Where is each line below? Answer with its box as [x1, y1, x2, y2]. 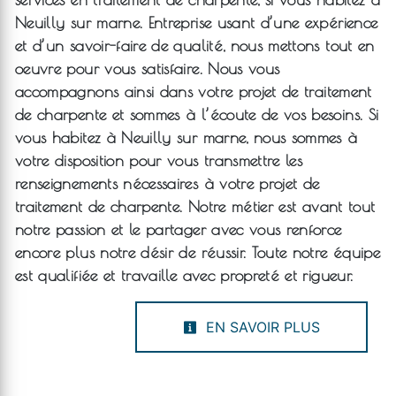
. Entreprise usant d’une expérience [139, 13, 378, 33]
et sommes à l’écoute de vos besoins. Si [106, 105, 379, 125]
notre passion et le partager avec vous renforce [15, 220, 342, 240]
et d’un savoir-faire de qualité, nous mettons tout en [15, 36, 375, 56]
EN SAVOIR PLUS [202, 318, 320, 337]
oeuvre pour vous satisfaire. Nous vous [15, 59, 280, 79]
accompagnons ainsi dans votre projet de [15, 82, 305, 102]
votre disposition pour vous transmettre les [15, 151, 303, 171]
